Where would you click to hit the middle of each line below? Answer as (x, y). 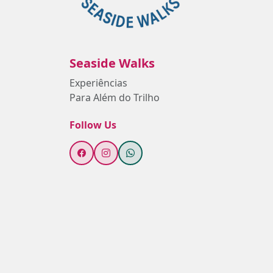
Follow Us (93, 125)
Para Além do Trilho (115, 97)
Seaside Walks (112, 63)
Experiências (98, 83)
